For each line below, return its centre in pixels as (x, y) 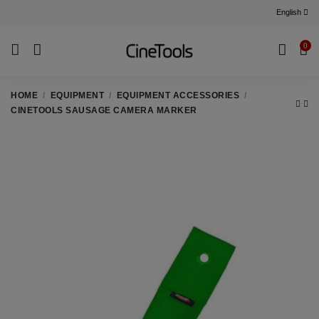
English (290, 12)
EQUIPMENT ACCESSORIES (178, 95)
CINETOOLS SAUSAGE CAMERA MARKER (104, 110)
